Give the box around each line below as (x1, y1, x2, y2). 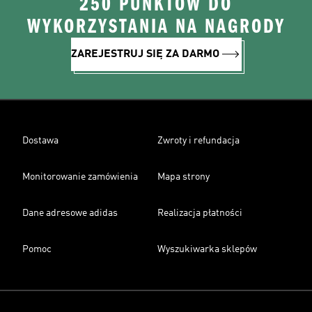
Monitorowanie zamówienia (22, 172, 138, 182)
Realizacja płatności (157, 208, 242, 218)
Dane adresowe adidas (22, 208, 118, 218)
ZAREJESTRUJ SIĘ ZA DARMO (70, 49, 219, 60)
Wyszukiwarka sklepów (157, 244, 257, 254)
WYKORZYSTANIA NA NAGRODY (26, 15, 286, 38)
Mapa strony (157, 172, 210, 182)
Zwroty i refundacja (157, 136, 240, 146)
